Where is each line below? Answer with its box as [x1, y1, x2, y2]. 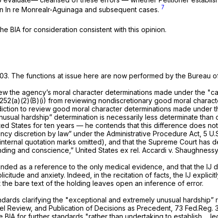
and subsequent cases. [85, 5, 161, 14]
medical [105, 162, 132, 171]
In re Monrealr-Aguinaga [5, 5, 85, 14]
